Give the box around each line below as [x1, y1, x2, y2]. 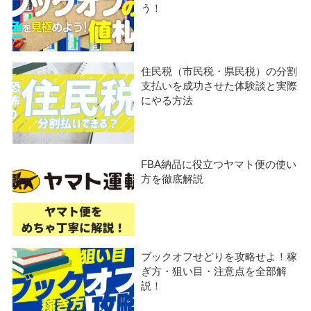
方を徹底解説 [141, 173, 204, 185]
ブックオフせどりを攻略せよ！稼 [141, 251, 298, 262]
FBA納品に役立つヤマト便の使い [141, 158, 297, 170]
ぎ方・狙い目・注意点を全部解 [141, 265, 287, 277]
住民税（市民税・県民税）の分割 [141, 66, 298, 78]
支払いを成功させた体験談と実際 [141, 81, 298, 92]
